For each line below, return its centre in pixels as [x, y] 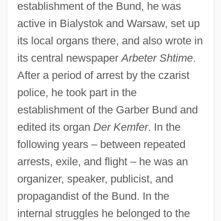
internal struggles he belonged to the [103, 213]
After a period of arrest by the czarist [103, 75]
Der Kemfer [120, 127]
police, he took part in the [77, 92]
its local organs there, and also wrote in [110, 40]
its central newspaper [69, 58]
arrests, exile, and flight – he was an [102, 161]
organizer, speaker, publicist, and [95, 179]
